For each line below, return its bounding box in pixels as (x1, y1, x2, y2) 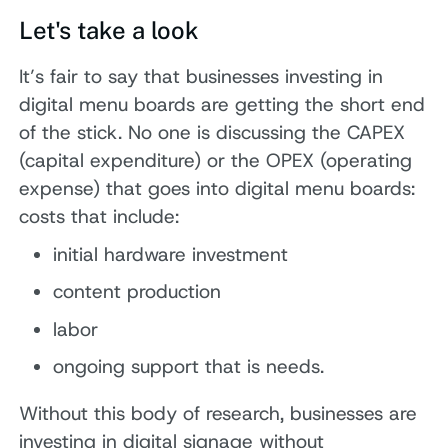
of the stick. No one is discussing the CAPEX (19, 119, 406, 145)
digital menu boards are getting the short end (19, 91, 426, 117)
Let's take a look (19, 15, 200, 44)
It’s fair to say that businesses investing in (19, 63, 384, 89)
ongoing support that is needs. (52, 354, 324, 380)
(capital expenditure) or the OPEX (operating (19, 147, 413, 173)
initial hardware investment (52, 241, 288, 267)
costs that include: (19, 203, 180, 229)
